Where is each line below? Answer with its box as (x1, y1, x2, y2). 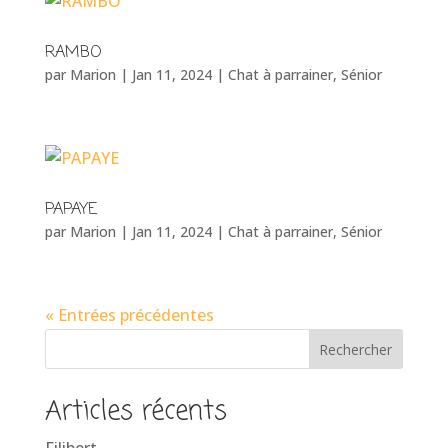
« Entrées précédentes (44, 303, 214, 326)
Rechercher (319, 339, 393, 359)
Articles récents (44, 391, 227, 432)
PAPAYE (44, 197, 97, 222)
